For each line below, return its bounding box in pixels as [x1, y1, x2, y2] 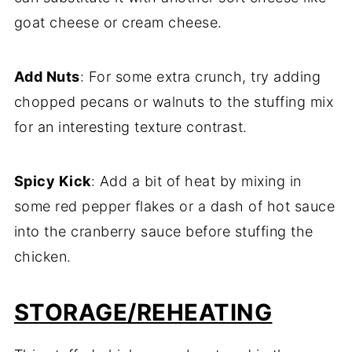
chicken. [13, 248, 71, 266]
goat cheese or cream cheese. [13, 14, 222, 31]
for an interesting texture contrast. [13, 119, 247, 136]
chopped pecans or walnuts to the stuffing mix [13, 93, 334, 111]
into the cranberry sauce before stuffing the [13, 223, 313, 240]
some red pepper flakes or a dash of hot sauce [13, 198, 335, 215]
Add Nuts [13, 68, 80, 86]
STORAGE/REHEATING [13, 299, 273, 327]
